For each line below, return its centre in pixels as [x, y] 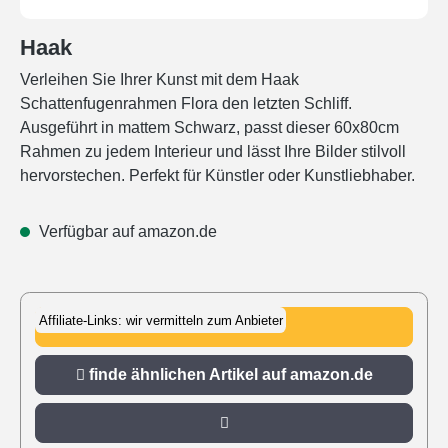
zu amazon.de [228, 327]
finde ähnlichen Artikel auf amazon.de [228, 375]
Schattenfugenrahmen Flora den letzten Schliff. [186, 103]
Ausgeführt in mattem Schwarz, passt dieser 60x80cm [209, 127]
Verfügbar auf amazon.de [126, 231]
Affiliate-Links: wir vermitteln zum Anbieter [160, 320]
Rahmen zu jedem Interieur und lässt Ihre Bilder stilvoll [213, 151]
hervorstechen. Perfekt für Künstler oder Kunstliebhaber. [217, 175]
